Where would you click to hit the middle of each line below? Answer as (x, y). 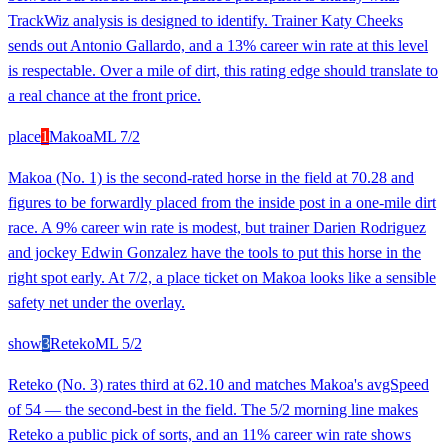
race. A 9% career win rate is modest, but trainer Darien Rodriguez (217, 227)
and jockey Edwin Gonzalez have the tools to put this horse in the (214, 252)
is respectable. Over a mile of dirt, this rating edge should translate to (223, 70)
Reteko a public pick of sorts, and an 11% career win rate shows (209, 434)
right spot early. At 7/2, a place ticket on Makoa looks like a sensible (222, 277)
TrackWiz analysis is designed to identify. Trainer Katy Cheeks (205, 20)
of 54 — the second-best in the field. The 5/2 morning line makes (213, 409)
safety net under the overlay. (96, 302)
